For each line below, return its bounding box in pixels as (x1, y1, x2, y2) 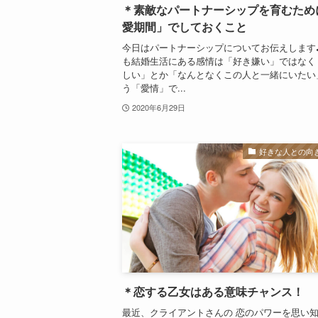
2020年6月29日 (131, 102, 185, 114)
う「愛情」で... (122, 81, 186, 95)
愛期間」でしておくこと (122, 21, 247, 33)
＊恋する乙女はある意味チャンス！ (122, 285, 304, 298)
